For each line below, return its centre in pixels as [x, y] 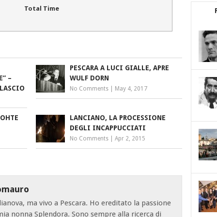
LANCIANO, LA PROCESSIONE [118, 118]
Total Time [41, 9]
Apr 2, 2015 [130, 139]
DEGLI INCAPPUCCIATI [108, 128]
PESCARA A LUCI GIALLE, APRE [120, 68]
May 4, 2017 [131, 89]
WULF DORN [90, 78]
